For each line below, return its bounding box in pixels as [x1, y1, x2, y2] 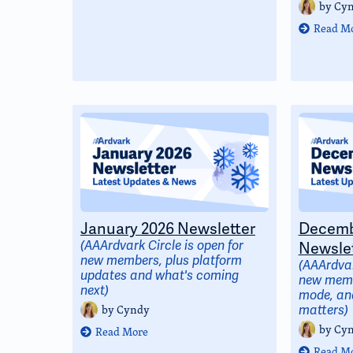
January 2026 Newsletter [80, 218, 255, 239]
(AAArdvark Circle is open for [80, 238, 243, 254]
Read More [95, 323, 149, 340]
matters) [298, 303, 348, 318]
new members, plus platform [80, 253, 242, 269]
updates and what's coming [80, 268, 239, 284]
